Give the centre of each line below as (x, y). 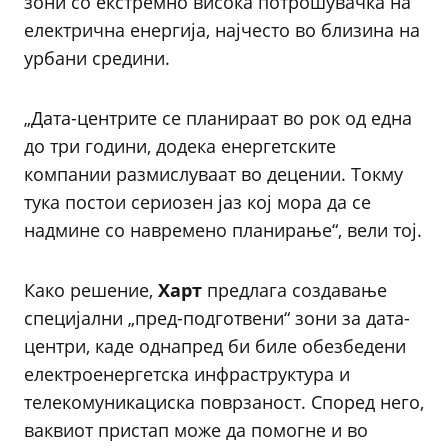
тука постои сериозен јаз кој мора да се (197, 202)
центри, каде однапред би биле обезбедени (215, 346)
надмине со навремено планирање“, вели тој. (223, 230)
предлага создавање (297, 290)
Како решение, (91, 290)
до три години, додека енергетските (180, 146)
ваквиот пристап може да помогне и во (196, 430)
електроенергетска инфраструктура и (187, 374)
